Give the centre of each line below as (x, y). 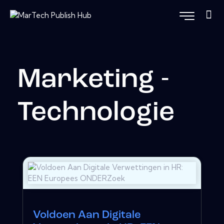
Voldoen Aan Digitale (87, 215)
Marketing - (93, 80)
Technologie (96, 113)
